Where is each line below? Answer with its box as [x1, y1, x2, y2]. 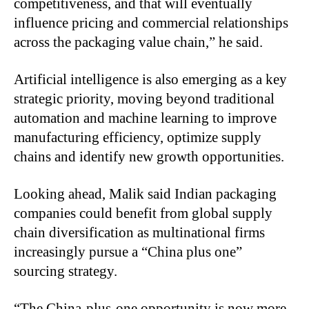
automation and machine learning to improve [14, 109, 277, 126]
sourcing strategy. [14, 262, 117, 279]
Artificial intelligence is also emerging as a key [14, 70, 287, 88]
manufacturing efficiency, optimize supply [14, 128, 261, 146]
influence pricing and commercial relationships [14, 14, 288, 31]
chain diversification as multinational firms [14, 223, 265, 241]
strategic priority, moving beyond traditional [14, 90, 275, 107]
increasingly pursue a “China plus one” [14, 243, 242, 260]
